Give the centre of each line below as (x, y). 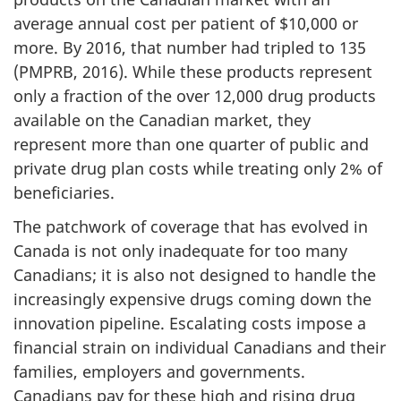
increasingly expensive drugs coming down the (192, 299)
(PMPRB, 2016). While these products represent (193, 71)
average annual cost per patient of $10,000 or (186, 23)
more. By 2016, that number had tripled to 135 (190, 47)
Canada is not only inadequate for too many (180, 251)
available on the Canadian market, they (162, 119)
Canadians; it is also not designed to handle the (195, 275)
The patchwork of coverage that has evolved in (191, 226)
